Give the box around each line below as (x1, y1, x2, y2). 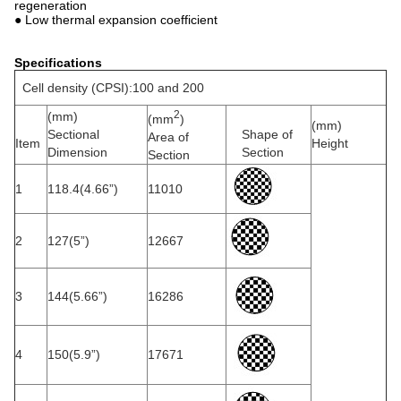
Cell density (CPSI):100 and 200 (15, 81, 204, 95)
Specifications (14, 55, 102, 70)
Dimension (47, 145, 107, 159)
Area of (148, 129, 189, 144)
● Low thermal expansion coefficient (14, 13, 218, 27)
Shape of (241, 127, 293, 141)
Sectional (47, 127, 99, 141)
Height (311, 136, 348, 150)
